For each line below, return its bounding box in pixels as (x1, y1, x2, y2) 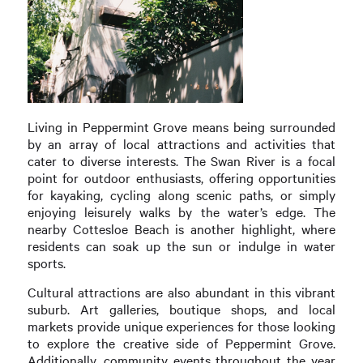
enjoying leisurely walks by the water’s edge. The (27, 203, 336, 220)
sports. (27, 254, 66, 271)
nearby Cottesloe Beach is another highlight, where (27, 220, 336, 237)
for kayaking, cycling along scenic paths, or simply (27, 186, 336, 203)
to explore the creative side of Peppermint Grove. (27, 335, 336, 352)
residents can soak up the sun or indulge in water (27, 237, 336, 254)
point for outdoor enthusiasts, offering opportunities (27, 169, 336, 186)
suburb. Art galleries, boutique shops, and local (27, 301, 336, 318)
